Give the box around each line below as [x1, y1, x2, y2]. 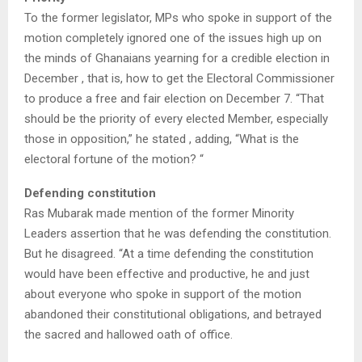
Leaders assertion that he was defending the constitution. [24, 226, 331, 242]
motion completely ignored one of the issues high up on [24, 31, 322, 46]
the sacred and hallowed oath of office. [24, 327, 233, 343]
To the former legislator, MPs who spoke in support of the [24, 11, 332, 26]
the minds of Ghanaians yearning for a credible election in [24, 51, 330, 66]
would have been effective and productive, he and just [24, 267, 309, 282]
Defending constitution [24, 186, 156, 201]
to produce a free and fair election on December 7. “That [24, 91, 324, 107]
